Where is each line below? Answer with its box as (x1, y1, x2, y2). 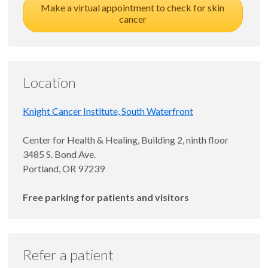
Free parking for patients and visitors (23, 191, 189, 203)
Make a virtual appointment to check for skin (41, 1, 225, 13)
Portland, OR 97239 (23, 162, 105, 174)
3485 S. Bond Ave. (23, 148, 96, 160)
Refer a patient (23, 245, 114, 263)
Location (23, 73, 76, 91)
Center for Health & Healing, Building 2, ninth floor (23, 133, 229, 145)
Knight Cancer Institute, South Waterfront (23, 105, 193, 117)
